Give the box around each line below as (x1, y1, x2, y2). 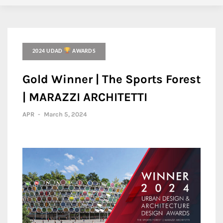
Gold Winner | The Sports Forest (22, 72, 201, 86)
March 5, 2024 (44, 111, 87, 118)
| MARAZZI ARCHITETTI (22, 90, 147, 104)
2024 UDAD (32, 48, 64, 54)
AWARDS (71, 48, 96, 54)
